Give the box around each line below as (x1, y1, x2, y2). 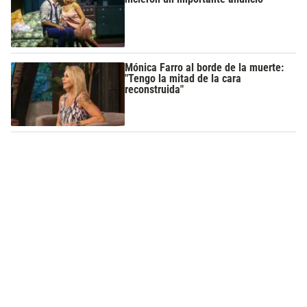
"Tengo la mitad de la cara (125, 71, 242, 85)
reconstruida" (125, 82, 184, 96)
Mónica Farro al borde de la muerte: (125, 60, 284, 74)
